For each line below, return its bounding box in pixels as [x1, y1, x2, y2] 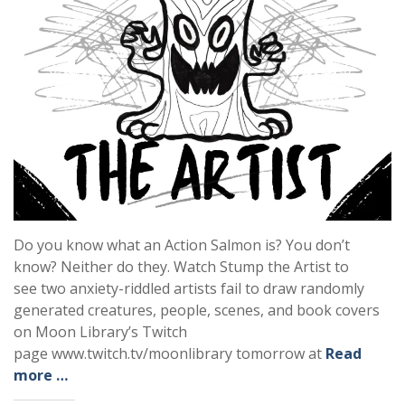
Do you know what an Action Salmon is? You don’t [14, 235, 350, 256]
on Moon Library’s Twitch [14, 322, 187, 343]
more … [14, 365, 68, 386]
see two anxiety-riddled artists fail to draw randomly [14, 278, 364, 299]
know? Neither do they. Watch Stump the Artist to [14, 257, 349, 278]
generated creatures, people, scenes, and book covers [14, 300, 380, 321]
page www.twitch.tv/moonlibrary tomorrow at [14, 344, 325, 364]
